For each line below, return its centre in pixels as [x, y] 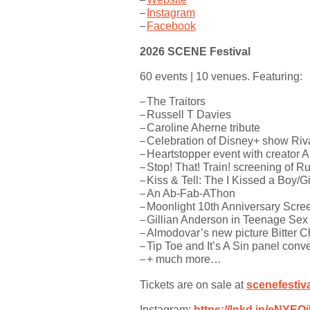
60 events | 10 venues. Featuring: [221, 76]
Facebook [171, 26]
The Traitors [176, 101]
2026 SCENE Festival [195, 52]
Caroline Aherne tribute [203, 128]
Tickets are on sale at [193, 285]
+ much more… [184, 259]
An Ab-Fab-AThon [191, 193]
